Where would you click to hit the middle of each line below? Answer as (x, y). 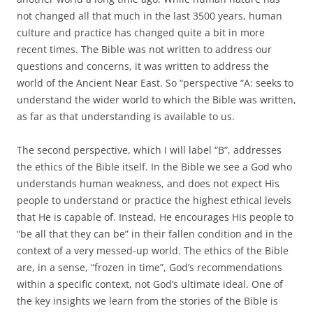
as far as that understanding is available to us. (126, 116)
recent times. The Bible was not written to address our (144, 49)
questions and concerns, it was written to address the (143, 66)
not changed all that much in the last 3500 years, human (150, 15)
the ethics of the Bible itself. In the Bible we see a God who (154, 166)
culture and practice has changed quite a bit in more (141, 32)
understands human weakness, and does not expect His (148, 183)
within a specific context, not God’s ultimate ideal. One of (150, 284)
